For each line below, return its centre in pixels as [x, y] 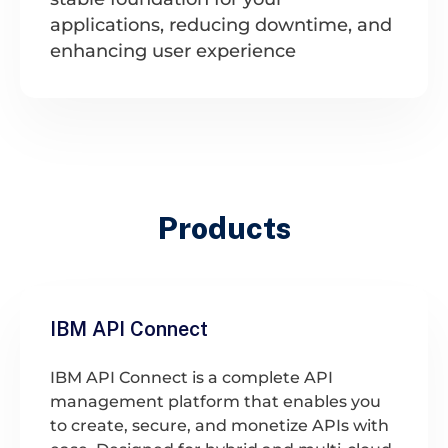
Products [224, 227]
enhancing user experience [173, 50]
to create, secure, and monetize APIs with [219, 425]
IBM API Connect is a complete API [191, 377]
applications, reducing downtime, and [221, 24]
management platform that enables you [215, 401]
